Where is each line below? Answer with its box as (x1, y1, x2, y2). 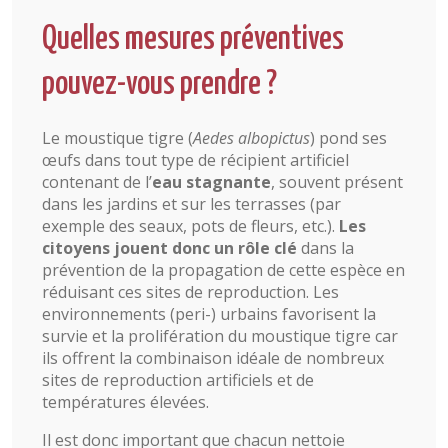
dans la (297, 236, 354, 259)
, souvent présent (271, 170, 403, 193)
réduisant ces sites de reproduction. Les (42, 280, 339, 303)
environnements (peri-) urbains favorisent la (42, 302, 376, 325)
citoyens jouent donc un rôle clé (42, 236, 297, 259)
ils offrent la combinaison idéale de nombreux (42, 346, 384, 369)
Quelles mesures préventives (42, 22, 344, 56)
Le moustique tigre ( (42, 126, 193, 149)
